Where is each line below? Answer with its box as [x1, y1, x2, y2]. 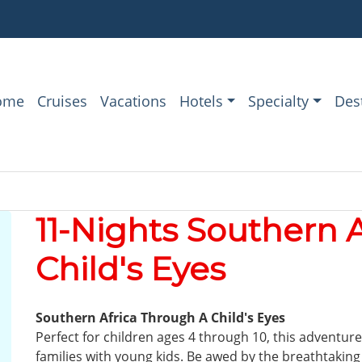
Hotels [179, 90, 223, 111]
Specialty [248, 90, 309, 111]
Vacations [99, 90, 166, 111]
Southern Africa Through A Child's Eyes [36, 308, 285, 326]
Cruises [36, 90, 87, 111]
